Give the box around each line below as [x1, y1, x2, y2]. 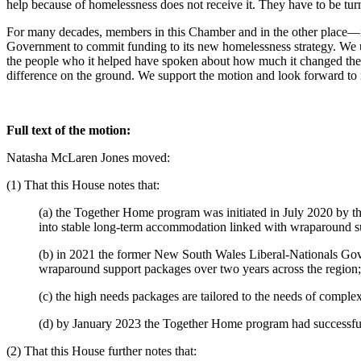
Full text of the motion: [6, 123, 131, 138]
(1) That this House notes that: [6, 178, 160, 193]
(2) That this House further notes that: [6, 344, 197, 359]
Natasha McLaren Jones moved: [6, 151, 173, 165]
